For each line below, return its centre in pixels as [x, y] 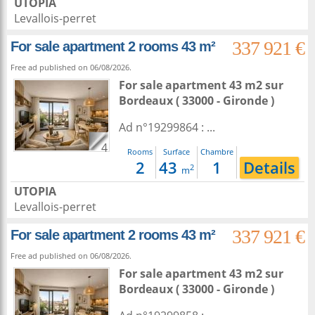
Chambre [217, 152]
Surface [176, 152]
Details [269, 168]
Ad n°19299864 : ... [167, 127]
